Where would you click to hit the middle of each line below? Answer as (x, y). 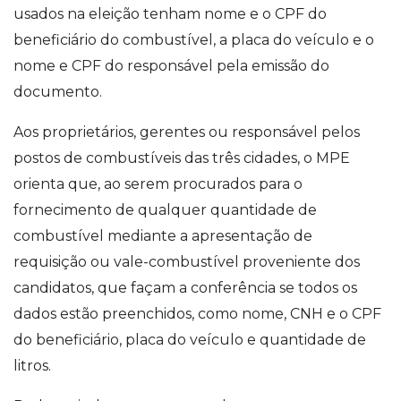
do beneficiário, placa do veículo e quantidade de (190, 339)
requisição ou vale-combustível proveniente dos (187, 261)
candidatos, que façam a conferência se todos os (185, 287)
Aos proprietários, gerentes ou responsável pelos (187, 132)
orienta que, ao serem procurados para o (158, 183)
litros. (32, 365)
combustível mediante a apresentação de (163, 235)
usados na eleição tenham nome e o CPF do (170, 13)
